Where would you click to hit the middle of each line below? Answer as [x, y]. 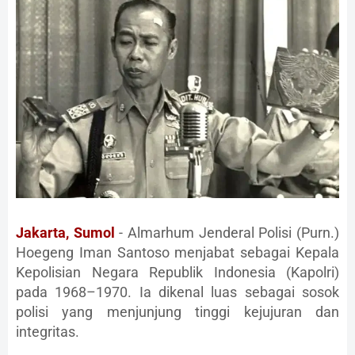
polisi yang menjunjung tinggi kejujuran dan [177, 312]
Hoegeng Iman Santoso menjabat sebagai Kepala [177, 253]
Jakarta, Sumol [65, 233]
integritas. [48, 332]
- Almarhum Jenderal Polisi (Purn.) [227, 233]
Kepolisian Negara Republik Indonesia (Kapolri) [177, 273]
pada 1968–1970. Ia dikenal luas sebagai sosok [177, 292]
